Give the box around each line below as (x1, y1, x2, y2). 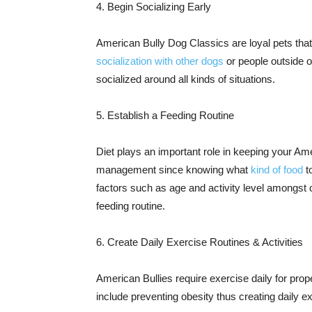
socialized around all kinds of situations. (96, 73, 275, 85)
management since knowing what (96, 164, 251, 175)
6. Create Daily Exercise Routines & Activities (96, 236, 303, 248)
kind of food (251, 164, 303, 175)
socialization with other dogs (96, 55, 224, 67)
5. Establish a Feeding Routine (96, 109, 234, 121)
